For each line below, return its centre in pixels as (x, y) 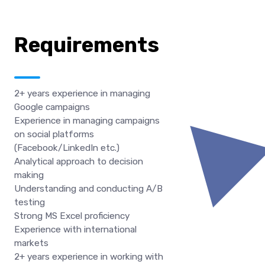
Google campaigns (52, 107)
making (29, 175)
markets (31, 243)
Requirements (87, 45)
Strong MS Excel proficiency (72, 216)
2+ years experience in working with (89, 256)
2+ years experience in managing (82, 93)
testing (30, 202)
